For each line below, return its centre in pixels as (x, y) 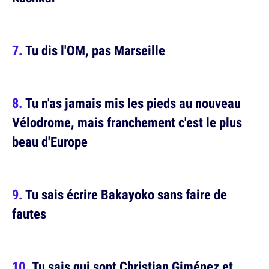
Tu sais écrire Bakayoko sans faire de (126, 195)
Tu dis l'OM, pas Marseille (95, 50)
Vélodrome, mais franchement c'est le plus (127, 122)
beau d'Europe (50, 142)
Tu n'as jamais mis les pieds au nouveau (133, 103)
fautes (29, 214)
